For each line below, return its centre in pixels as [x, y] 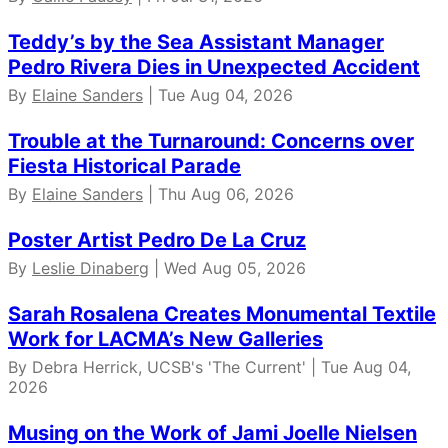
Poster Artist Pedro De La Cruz [157, 240]
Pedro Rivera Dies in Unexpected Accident [214, 67]
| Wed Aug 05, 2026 [227, 268]
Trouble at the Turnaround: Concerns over [211, 141]
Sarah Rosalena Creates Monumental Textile [222, 314]
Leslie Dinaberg [90, 268]
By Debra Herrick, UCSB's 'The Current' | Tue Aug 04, [209, 367]
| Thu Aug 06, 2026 [218, 194]
